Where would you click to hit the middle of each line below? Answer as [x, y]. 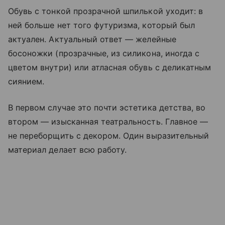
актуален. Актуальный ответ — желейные [92, 39]
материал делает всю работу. [68, 149]
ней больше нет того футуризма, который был [102, 25]
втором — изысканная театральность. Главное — [108, 121]
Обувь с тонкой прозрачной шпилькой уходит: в [106, 11]
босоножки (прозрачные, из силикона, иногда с [104, 53]
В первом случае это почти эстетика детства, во [107, 107]
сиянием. [26, 81]
